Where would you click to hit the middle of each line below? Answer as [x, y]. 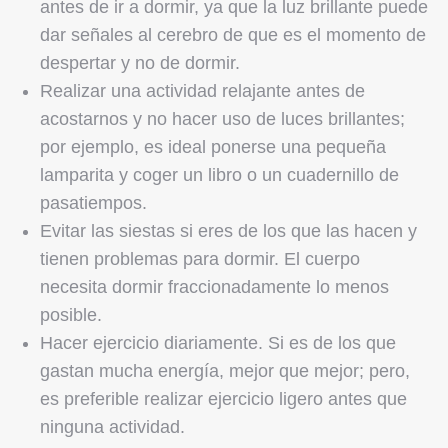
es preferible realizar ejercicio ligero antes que [223, 398]
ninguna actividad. [112, 426]
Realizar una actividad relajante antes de [202, 90]
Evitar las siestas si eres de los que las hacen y [228, 230]
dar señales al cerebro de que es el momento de [233, 34]
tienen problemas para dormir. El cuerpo [200, 258]
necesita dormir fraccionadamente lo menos [214, 286]
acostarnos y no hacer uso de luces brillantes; [222, 118]
